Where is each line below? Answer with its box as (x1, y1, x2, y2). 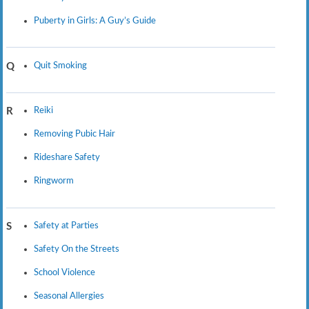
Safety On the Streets (33, 244, 119, 255)
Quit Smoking (33, 61, 87, 71)
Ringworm (33, 175, 74, 186)
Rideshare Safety (33, 152, 100, 163)
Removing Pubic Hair (33, 129, 115, 139)
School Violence (33, 267, 95, 277)
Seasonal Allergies (33, 290, 104, 301)
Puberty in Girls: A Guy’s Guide (33, 15, 156, 26)
